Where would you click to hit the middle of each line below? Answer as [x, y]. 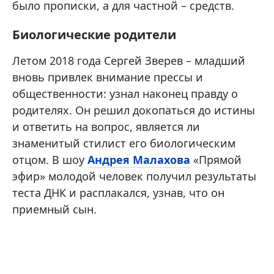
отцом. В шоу [50, 160]
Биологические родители [94, 35]
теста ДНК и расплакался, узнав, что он [118, 193]
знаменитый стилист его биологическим [124, 143]
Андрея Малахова [139, 160]
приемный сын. [54, 209]
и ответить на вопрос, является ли [106, 127]
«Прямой [216, 160]
